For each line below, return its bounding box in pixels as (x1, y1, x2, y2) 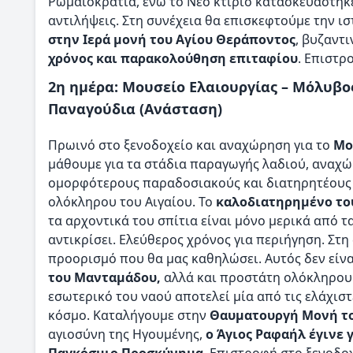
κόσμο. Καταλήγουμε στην (48, 307, 210, 325)
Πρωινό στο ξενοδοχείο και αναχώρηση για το (48, 136, 333, 154)
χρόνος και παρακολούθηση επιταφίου (48, 50, 298, 67)
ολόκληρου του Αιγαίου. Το (48, 193, 216, 211)
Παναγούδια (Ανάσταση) (48, 99, 222, 119)
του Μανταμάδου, (48, 269, 161, 287)
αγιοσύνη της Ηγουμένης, (48, 325, 203, 344)
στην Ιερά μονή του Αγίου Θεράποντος (48, 31, 295, 48)
